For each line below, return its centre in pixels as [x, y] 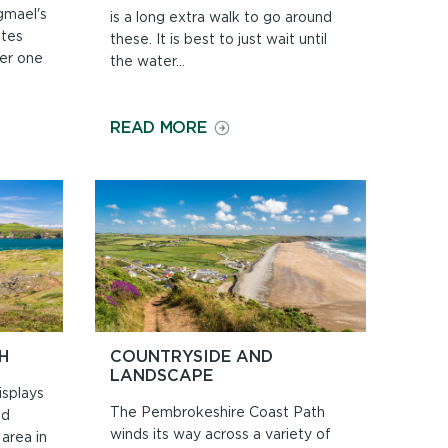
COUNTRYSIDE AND [192, 356]
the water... [148, 60]
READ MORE [158, 126]
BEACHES [242, 144]
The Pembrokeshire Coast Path [218, 412]
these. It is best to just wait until [219, 38]
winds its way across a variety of [221, 434]
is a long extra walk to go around [221, 16]
